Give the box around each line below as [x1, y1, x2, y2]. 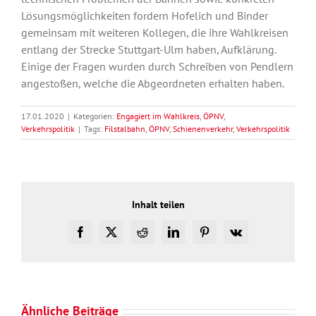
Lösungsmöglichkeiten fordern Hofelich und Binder [21, 8, 268, 23]
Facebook [79, 231, 123, 243]
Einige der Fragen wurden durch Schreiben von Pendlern [21, 59, 293, 74]
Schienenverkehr [173, 123, 233, 135]
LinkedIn [172, 231, 213, 243]
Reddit [141, 231, 171, 243]
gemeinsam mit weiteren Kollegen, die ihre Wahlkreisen [21, 25, 288, 40]
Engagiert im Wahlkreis [116, 111, 200, 122]
